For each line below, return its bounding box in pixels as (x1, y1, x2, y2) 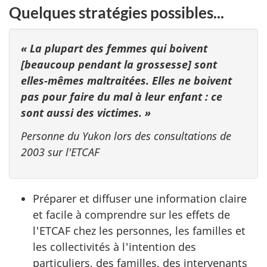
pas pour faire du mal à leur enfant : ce (21, 89, 222, 104)
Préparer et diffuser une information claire (33, 191, 247, 206)
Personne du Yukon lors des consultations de (21, 128, 231, 143)
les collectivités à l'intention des (33, 240, 196, 254)
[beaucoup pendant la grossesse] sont (21, 57, 217, 72)
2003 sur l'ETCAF (21, 144, 100, 159)
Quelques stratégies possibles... (9, 2, 224, 22)
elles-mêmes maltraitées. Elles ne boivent (21, 73, 232, 88)
